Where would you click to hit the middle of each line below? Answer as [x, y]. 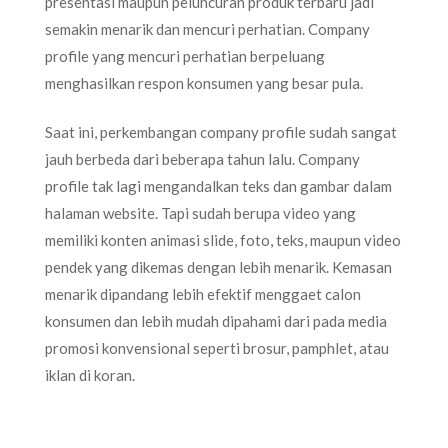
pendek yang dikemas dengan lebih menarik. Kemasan [218, 267]
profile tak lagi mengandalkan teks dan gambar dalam [218, 186]
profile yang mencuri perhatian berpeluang [185, 55]
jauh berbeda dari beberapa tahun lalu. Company [202, 159]
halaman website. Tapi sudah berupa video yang [200, 213]
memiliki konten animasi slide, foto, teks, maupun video [223, 240]
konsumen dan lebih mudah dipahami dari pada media [216, 321]
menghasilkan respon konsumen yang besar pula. [204, 82]
